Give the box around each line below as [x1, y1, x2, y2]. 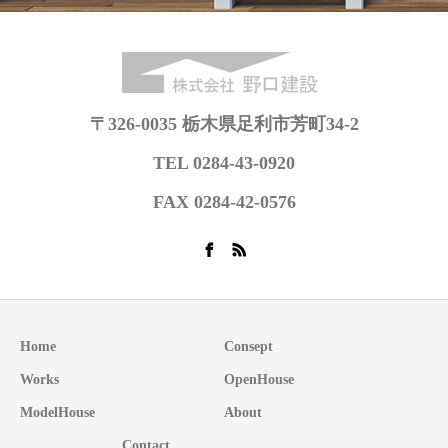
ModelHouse [20, 405, 95, 421]
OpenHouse [224, 372, 294, 388]
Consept [224, 339, 273, 355]
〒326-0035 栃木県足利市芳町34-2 [89, 113, 359, 134]
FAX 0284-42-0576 [152, 191, 296, 212]
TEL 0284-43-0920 [153, 152, 295, 173]
